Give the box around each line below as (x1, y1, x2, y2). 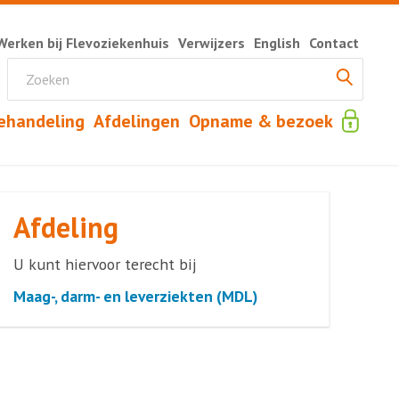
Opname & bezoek (189, 109, 333, 133)
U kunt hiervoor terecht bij (13, 254, 198, 274)
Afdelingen (94, 109, 180, 133)
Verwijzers (178, 33, 245, 52)
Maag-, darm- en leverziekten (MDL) (13, 286, 258, 306)
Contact (309, 33, 359, 52)
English (254, 33, 300, 52)
